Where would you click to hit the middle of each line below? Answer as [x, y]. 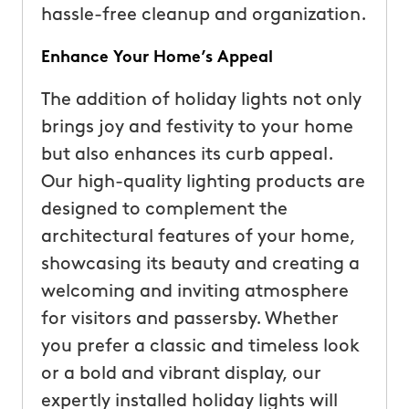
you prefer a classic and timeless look [200, 346]
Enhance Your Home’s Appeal [157, 58]
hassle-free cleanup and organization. [204, 15]
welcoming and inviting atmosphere [194, 292]
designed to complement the [164, 210]
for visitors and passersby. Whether [189, 319]
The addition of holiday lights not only [201, 100]
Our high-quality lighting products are [203, 182]
